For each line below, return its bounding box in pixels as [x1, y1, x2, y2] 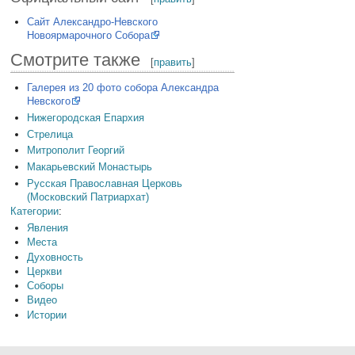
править [154, 55, 193, 68]
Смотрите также [10, 49, 141, 70]
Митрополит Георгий [26, 144, 124, 157]
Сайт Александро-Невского [26, 15, 158, 28]
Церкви [26, 265, 62, 277]
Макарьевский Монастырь [26, 161, 152, 174]
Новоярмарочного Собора [26, 29, 150, 41]
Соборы [26, 280, 63, 292]
